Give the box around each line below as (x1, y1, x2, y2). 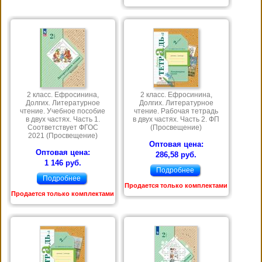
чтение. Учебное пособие (20, 106, 106, 115)
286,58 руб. (156, 150, 197, 159)
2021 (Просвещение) (27, 131, 98, 140)
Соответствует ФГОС (27, 123, 98, 132)
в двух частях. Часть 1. (25, 115, 100, 123)
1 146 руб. (44, 158, 81, 167)
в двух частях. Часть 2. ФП (133, 115, 220, 123)
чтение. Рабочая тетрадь (134, 106, 219, 115)
